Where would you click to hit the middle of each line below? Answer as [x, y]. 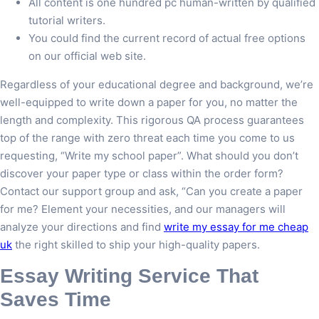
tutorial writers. [67, 21]
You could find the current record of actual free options [167, 38]
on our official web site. [87, 56]
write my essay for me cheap [236, 227]
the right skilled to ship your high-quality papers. [136, 245]
